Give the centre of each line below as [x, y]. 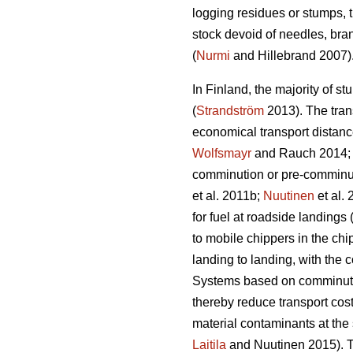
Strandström [230, 110]
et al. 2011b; [228, 195]
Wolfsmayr [222, 153]
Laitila [209, 344]
